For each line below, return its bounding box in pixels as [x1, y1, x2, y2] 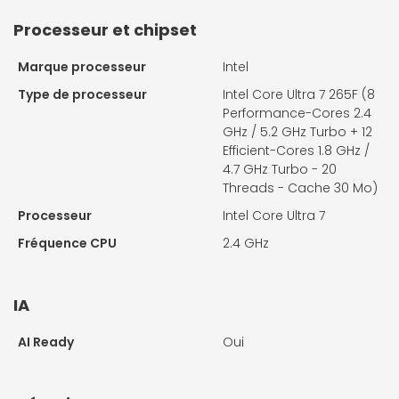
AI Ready [18, 333, 74, 352]
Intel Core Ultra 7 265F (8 [223, 85, 375, 104]
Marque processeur [18, 58, 146, 77]
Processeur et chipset [13, 19, 197, 42]
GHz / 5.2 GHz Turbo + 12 [223, 123, 372, 142]
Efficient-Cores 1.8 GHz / [223, 142, 370, 160]
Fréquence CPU [18, 234, 117, 253]
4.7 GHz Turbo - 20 [223, 160, 337, 179]
